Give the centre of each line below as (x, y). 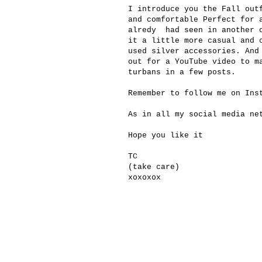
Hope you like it (166, 136)
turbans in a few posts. (182, 73)
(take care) (154, 167)
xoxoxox (144, 178)
